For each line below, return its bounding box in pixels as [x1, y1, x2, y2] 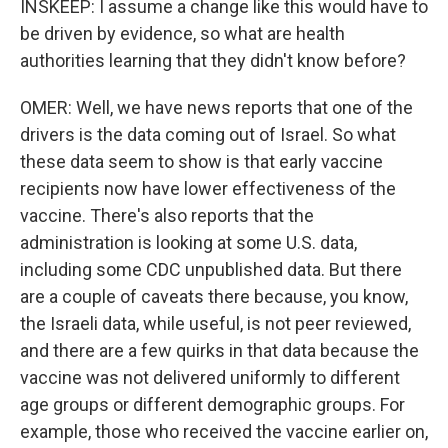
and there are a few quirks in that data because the [20, 340, 419, 361]
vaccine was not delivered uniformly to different [20, 367, 400, 388]
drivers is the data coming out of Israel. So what [20, 124, 396, 145]
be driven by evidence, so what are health [20, 23, 345, 44]
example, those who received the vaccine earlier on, [20, 421, 428, 442]
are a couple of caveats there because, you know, [20, 286, 408, 307]
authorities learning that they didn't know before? [20, 50, 406, 71]
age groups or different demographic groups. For [20, 394, 405, 415]
